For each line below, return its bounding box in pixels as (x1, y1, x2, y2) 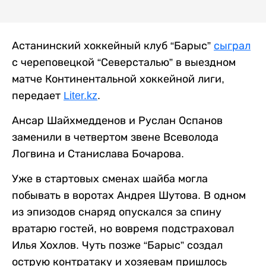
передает (12, 90, 64, 102)
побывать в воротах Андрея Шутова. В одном (12, 189, 246, 201)
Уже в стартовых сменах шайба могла (12, 173, 208, 185)
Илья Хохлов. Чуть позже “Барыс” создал (12, 239, 223, 251)
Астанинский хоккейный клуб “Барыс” (12, 40, 214, 52)
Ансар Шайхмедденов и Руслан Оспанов (12, 115, 223, 126)
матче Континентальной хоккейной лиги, (12, 73, 224, 85)
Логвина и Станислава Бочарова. (12, 148, 184, 160)
